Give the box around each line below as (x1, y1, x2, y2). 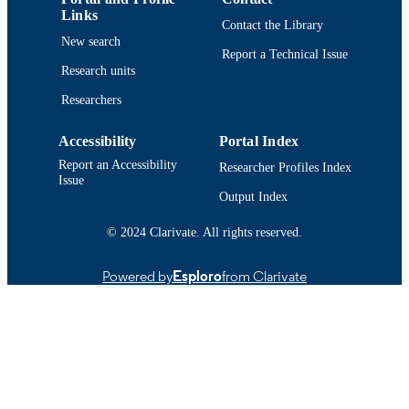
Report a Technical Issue (222, 47, 348, 62)
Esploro (173, 267, 222, 285)
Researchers (61, 92, 121, 108)
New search (61, 34, 121, 49)
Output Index (218, 189, 288, 204)
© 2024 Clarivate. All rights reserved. (107, 224, 302, 239)
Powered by (102, 267, 173, 285)
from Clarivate (222, 267, 307, 285)
